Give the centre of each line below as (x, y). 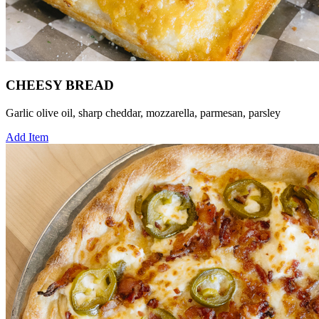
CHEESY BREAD (60, 85)
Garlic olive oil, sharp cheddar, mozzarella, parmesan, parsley (143, 113)
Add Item (27, 137)
